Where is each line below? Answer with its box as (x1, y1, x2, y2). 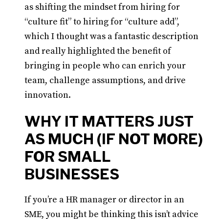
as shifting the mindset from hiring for (24, 1, 180, 13)
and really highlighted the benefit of (24, 45, 171, 57)
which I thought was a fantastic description (24, 31, 198, 42)
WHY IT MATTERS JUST (24, 112, 194, 130)
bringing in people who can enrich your (24, 60, 186, 71)
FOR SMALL (24, 148, 111, 165)
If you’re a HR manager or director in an (24, 194, 184, 205)
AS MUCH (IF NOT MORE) (24, 130, 203, 148)
